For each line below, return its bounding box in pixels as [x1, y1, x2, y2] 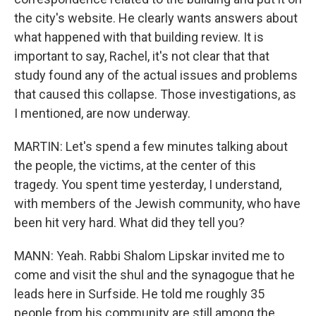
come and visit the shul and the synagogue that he [14, 267, 295, 282]
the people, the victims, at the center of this [14, 158, 256, 173]
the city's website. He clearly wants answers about [14, 11, 298, 25]
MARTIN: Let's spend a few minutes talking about [14, 139, 288, 154]
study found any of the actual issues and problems [14, 68, 298, 83]
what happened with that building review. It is [14, 30, 264, 44]
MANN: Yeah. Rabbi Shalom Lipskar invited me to [14, 248, 284, 263]
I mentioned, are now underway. [14, 106, 190, 121]
